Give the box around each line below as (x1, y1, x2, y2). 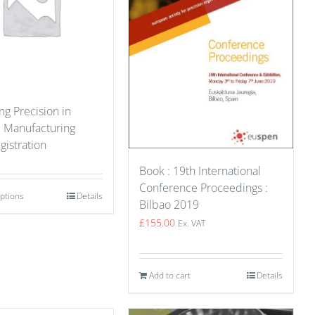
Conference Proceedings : (139, 179, 268, 195)
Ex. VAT (178, 217, 205, 229)
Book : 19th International (139, 162, 261, 179)
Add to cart (149, 269, 191, 281)
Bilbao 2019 (139, 196, 199, 212)
